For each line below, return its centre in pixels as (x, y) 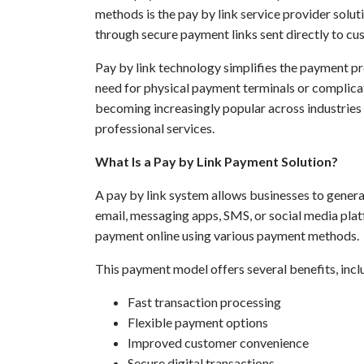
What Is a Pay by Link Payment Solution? (217, 162)
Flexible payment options (198, 323)
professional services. (155, 128)
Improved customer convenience (218, 343)
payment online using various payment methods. (227, 236)
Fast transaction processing (204, 302)
